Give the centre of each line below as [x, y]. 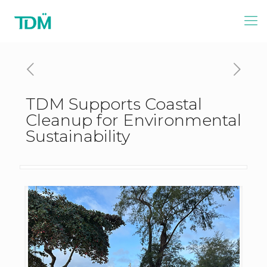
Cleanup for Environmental [133, 120]
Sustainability [78, 136]
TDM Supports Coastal [114, 104]
